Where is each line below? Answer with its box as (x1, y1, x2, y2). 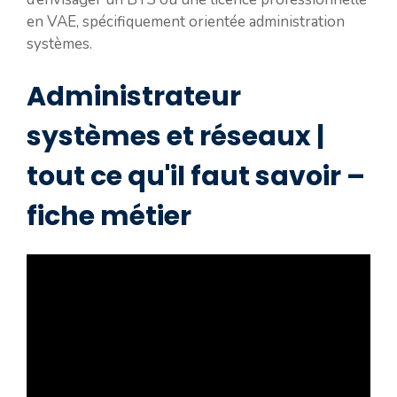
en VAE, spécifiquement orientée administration (27, 11, 345, 32)
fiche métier (27, 198, 191, 236)
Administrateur (27, 78, 241, 116)
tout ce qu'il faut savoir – (27, 158, 365, 196)
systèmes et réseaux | (27, 118, 324, 156)
